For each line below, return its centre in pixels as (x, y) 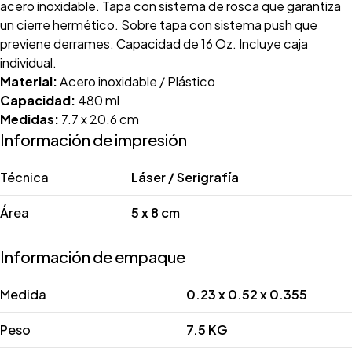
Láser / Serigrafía (185, 177)
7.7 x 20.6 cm (99, 119)
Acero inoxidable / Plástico (136, 81)
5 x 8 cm (156, 213)
